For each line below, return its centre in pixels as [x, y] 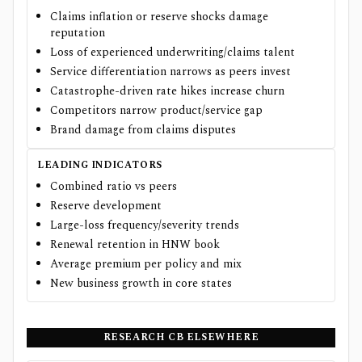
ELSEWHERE [221, 338]
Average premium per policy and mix [146, 264]
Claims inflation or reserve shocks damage [159, 17]
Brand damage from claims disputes [143, 130]
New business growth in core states [141, 284]
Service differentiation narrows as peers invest [170, 72]
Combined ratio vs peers [114, 187]
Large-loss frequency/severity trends [145, 225]
